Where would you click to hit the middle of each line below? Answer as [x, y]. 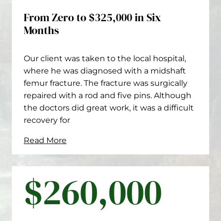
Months [41, 30]
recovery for [47, 120]
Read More [45, 140]
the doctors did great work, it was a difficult [109, 108]
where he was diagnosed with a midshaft [105, 71]
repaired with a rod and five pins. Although [108, 95]
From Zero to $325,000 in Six [92, 17]
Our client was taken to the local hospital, [105, 58]
